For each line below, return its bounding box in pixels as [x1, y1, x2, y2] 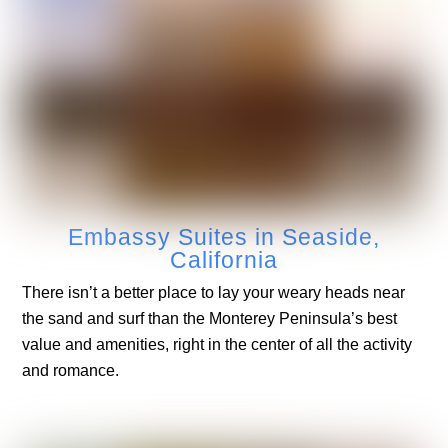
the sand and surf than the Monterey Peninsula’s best [22, 310, 398, 327]
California [170, 247, 278, 274]
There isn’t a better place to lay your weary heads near [22, 284, 406, 301]
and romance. [22, 362, 120, 379]
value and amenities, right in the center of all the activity [22, 336, 413, 353]
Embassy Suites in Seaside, [68, 224, 380, 251]
